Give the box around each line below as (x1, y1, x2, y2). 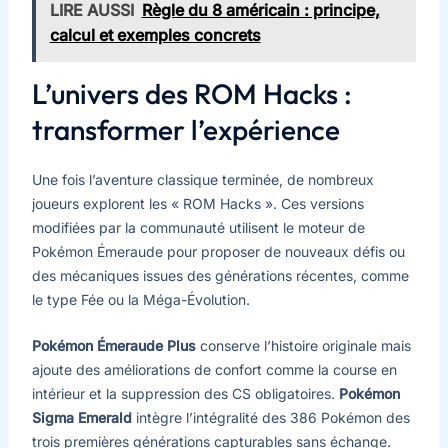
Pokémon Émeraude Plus (31, 337, 196, 355)
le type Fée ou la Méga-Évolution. (31, 290, 250, 308)
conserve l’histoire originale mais (195, 337, 411, 355)
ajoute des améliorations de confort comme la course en (31, 361, 397, 379)
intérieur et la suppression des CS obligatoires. (31, 385, 339, 403)
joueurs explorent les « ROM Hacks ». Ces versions (31, 194, 364, 212)
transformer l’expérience (31, 111, 340, 147)
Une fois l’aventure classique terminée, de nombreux (31, 170, 374, 188)
